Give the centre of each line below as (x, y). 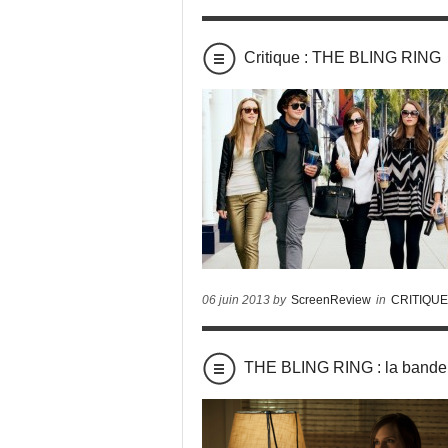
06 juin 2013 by (245, 300)
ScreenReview (331, 300)
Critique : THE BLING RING (342, 57)
